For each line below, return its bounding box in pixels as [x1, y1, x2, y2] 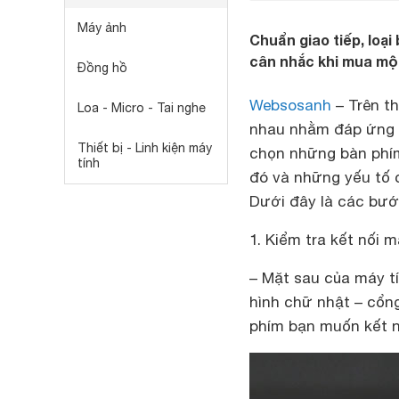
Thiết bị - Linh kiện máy [77, 141, 212, 155]
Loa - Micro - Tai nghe [77, 101, 206, 115]
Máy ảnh [77, 20, 126, 35]
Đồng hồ [77, 61, 127, 75]
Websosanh [249, 96, 331, 114]
